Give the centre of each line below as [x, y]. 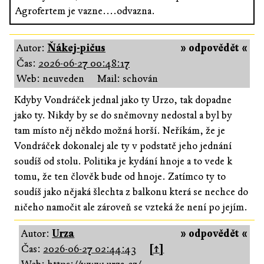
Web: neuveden [50, 78]
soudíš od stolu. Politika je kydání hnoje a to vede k [123, 161]
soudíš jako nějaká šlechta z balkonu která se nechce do [131, 192]
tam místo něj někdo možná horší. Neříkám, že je [120, 130]
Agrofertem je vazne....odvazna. [85, 11]
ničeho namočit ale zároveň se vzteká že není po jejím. [131, 207]
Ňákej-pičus [76, 48]
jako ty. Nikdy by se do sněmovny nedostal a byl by [123, 115]
